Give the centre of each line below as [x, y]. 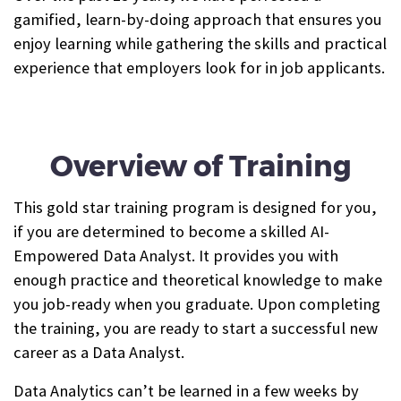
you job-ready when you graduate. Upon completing [197, 303]
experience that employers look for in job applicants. [199, 68]
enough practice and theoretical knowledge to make [198, 279]
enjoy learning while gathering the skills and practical [200, 43]
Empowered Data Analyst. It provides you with [176, 255]
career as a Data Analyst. [99, 352]
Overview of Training [200, 166]
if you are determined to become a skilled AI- [171, 231]
